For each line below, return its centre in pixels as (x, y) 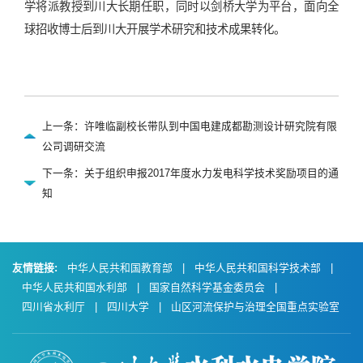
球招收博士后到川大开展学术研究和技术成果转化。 (155, 29)
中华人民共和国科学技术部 (258, 267)
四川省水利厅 (53, 306)
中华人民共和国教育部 (120, 267)
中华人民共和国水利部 (75, 287)
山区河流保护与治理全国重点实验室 (255, 306)
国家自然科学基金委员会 (207, 287)
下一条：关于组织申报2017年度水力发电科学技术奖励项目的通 (190, 173)
